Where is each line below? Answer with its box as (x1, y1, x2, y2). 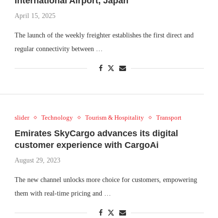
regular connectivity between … (14, 45, 103, 53)
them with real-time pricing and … (14, 190, 111, 198)
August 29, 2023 (14, 157, 60, 164)
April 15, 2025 (14, 12, 55, 19)
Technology (41, 114, 73, 122)
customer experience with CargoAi (14, 140, 159, 150)
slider (14, 114, 29, 122)
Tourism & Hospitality (85, 114, 144, 122)
